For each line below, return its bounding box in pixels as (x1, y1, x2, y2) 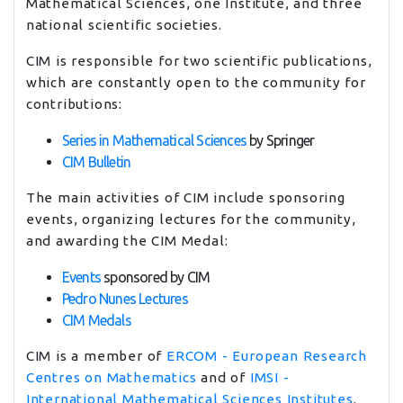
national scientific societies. (25, 16, 222, 32)
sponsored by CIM (101, 268, 210, 285)
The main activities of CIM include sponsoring (25, 189, 345, 205)
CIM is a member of (25, 347, 166, 363)
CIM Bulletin (61, 153, 131, 170)
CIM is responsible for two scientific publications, (25, 52, 372, 68)
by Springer (246, 131, 315, 148)
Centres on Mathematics (25, 369, 197, 385)
